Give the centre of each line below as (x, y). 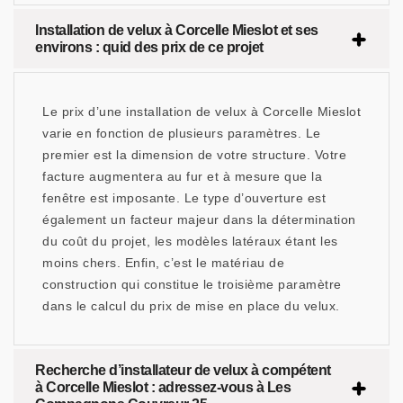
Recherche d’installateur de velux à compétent (183, 371)
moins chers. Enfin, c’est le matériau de (163, 263)
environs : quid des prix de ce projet (149, 48)
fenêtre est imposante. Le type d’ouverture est (184, 198)
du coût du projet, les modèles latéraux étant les (190, 242)
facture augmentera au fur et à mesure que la (182, 177)
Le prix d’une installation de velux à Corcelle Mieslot (201, 112)
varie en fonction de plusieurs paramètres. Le (182, 134)
